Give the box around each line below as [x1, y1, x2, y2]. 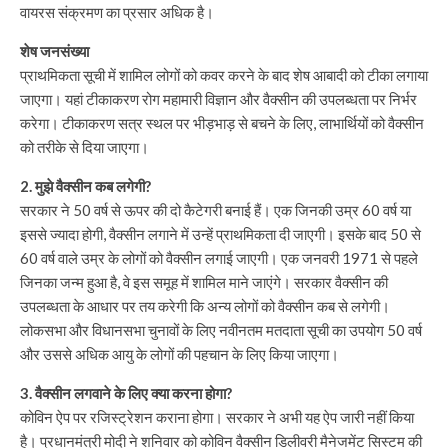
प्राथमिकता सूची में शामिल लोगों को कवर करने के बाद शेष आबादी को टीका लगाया [20, 66, 428, 84]
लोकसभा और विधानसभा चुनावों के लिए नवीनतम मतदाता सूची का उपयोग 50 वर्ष [20, 321, 422, 339]
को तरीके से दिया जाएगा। [20, 138, 155, 156]
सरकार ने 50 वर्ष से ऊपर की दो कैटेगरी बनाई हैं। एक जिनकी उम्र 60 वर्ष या [20, 201, 411, 219]
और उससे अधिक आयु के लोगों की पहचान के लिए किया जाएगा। [20, 345, 345, 363]
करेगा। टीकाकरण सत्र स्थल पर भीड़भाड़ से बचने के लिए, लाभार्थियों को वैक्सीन [20, 114, 424, 132]
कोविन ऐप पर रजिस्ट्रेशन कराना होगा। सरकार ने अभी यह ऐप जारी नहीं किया [20, 408, 414, 426]
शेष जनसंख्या [20, 42, 89, 60]
